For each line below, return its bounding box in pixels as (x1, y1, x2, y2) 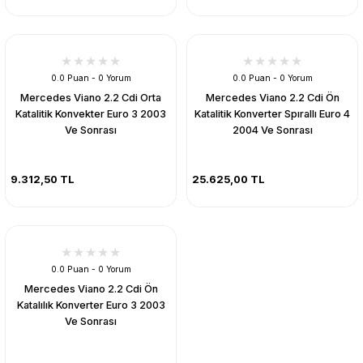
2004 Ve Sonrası (232, 123, 313, 136)
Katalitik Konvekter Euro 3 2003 (15, 107, 166, 120)
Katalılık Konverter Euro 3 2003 (16, 298, 165, 311)
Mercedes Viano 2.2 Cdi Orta (20, 91, 161, 104)
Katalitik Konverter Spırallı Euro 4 (194, 107, 350, 120)
